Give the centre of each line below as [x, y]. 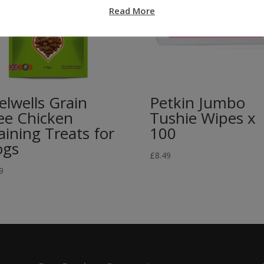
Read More [132, 10]
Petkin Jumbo [197, 102]
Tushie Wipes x [202, 118]
